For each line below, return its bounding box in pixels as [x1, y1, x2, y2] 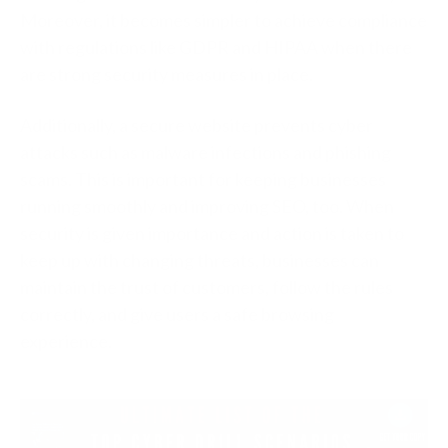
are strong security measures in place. [20, 63, 316, 85]
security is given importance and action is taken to [20, 222, 404, 244]
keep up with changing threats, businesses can [20, 249, 379, 271]
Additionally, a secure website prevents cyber [20, 114, 373, 136]
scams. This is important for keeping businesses [20, 168, 386, 190]
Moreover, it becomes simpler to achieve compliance [20, 9, 427, 31]
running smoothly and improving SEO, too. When [20, 195, 394, 217]
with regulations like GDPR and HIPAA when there [20, 36, 412, 58]
